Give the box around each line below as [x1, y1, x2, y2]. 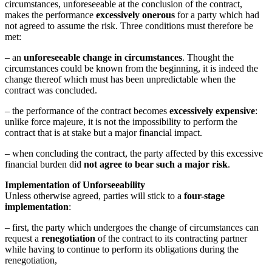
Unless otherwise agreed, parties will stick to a [5, 191, 184, 202]
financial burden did [5, 159, 84, 170]
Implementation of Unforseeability [5, 180, 145, 191]
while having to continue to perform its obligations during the [5, 244, 239, 255]
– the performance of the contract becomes [5, 106, 169, 117]
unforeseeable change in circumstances [24, 52, 182, 63]
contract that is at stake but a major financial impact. [5, 127, 202, 138]
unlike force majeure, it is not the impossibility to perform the [5, 117, 237, 127]
